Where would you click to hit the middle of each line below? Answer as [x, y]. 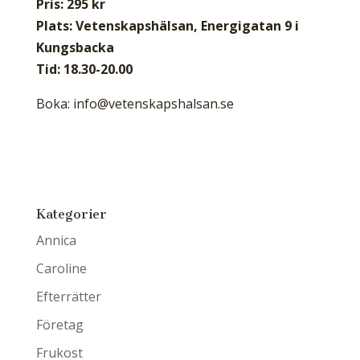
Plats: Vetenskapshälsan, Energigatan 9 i [167, 26]
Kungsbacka [75, 47]
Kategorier [71, 214]
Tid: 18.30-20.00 [84, 69]
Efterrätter [68, 297]
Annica [56, 240]
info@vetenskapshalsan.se [153, 104]
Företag [59, 325]
